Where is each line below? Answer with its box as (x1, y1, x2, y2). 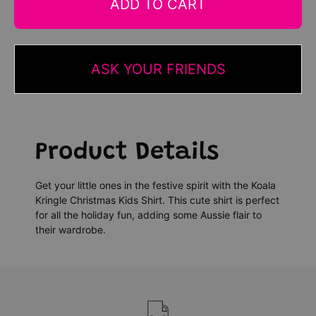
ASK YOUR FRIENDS (90, 60, 226, 78)
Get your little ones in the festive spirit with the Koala (35, 178, 276, 191)
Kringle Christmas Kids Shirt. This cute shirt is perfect (35, 193, 279, 206)
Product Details (35, 140, 219, 165)
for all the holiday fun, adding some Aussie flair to (35, 208, 262, 221)
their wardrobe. (35, 223, 106, 236)
